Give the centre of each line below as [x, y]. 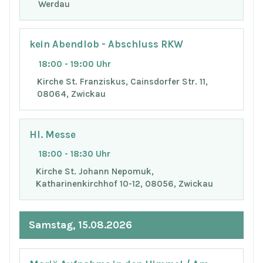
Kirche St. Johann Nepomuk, [95, 172]
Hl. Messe [53, 134]
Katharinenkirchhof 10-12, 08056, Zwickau [124, 184]
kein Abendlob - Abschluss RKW [106, 45]
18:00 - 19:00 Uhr [75, 64]
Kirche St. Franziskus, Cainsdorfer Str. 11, [123, 82]
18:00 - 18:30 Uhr [75, 154]
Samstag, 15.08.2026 [80, 225]
